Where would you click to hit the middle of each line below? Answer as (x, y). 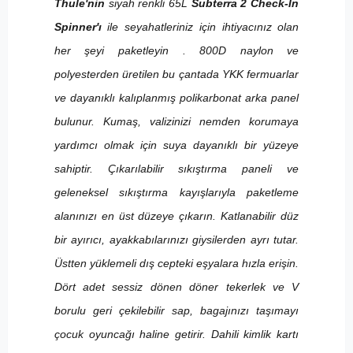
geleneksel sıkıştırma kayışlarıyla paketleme (176, 192)
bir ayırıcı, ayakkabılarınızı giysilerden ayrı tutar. (176, 239)
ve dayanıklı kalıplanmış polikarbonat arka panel (176, 97)
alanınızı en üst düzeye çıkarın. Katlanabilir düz (176, 216)
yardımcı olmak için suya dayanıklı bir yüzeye (176, 145)
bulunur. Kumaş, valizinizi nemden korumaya (176, 121)
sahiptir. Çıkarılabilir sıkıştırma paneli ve (176, 168)
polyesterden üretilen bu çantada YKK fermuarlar (176, 74)
